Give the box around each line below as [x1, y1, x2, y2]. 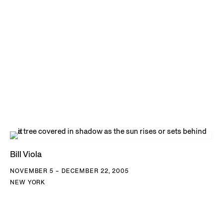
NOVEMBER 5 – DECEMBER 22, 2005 [10, 167, 129, 175]
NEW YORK [10, 178, 46, 186]
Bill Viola [10, 149, 42, 160]
